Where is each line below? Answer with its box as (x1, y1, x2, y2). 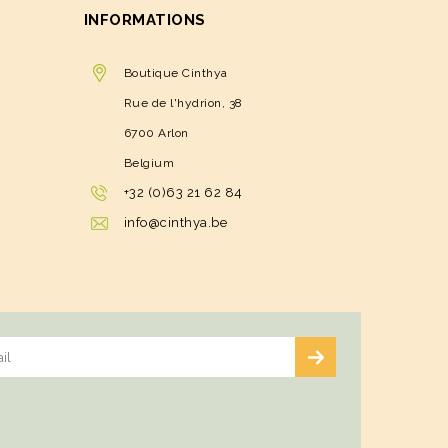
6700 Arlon (123, 126, 189, 141)
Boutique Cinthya (123, 66, 228, 81)
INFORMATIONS (83, 11, 206, 30)
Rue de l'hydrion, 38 (123, 96, 243, 111)
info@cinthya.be (123, 215, 227, 231)
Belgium (123, 156, 174, 171)
